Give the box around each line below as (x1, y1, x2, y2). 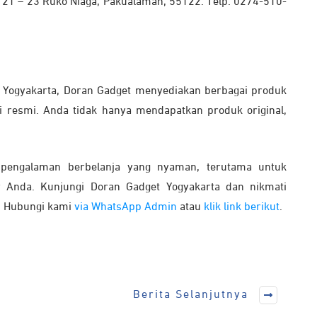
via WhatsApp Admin (74, 202, 177, 214)
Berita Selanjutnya (133, 289, 249, 301)
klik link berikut (204, 202, 279, 214)
